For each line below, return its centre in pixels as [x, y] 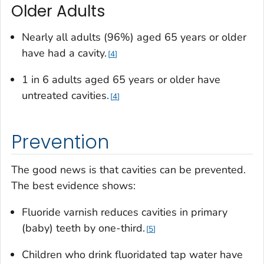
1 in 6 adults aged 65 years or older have [121, 79]
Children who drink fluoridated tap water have [132, 255]
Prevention [60, 142]
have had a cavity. [64, 53]
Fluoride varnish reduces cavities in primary [125, 212]
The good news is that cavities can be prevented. [128, 170]
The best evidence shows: [73, 186]
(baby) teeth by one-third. [83, 228]
